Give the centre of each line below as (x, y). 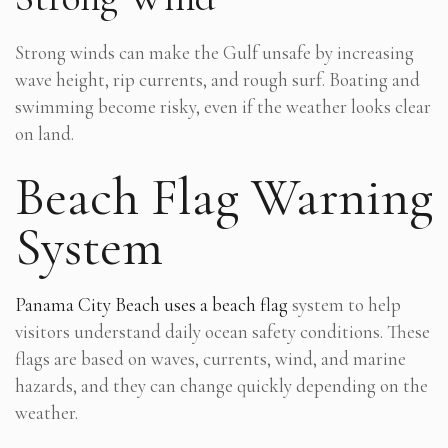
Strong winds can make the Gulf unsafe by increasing (214, 52)
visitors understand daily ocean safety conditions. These (222, 331)
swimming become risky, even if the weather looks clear (223, 106)
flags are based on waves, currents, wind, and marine (210, 358)
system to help (344, 304)
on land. (44, 133)
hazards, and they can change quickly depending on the (221, 385)
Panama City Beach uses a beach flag (151, 304)
